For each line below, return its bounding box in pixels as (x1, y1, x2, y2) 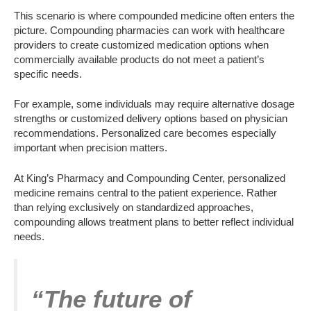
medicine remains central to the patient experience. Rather (14, 186, 277, 199)
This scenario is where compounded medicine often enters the (14, 9, 294, 22)
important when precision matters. (14, 142, 167, 154)
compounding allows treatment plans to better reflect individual (14, 215, 294, 228)
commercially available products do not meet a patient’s (14, 53, 264, 65)
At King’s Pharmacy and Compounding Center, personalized (14, 171, 285, 184)
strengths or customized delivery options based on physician (14, 112, 287, 125)
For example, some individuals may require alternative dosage (14, 98, 294, 110)
